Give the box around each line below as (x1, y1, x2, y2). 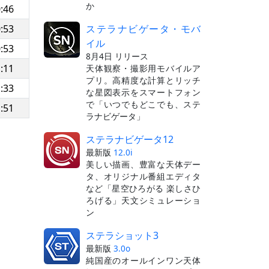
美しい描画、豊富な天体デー (86, 158, 201, 170)
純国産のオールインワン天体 (86, 254, 201, 266)
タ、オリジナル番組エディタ (86, 170, 201, 182)
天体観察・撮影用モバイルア (86, 62, 201, 74)
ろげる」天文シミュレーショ (86, 194, 201, 206)
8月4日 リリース (86, 50, 148, 62)
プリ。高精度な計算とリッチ (86, 74, 201, 86)
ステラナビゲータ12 (86, 132, 174, 146)
